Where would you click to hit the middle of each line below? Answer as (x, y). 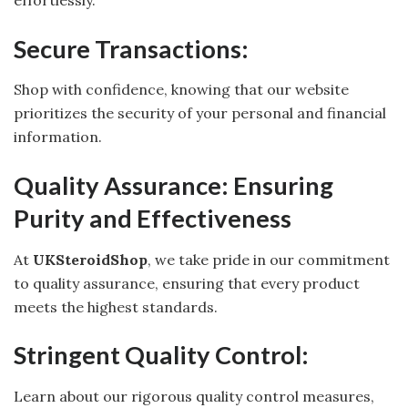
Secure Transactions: (131, 48)
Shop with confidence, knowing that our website (181, 90)
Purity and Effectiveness (153, 218)
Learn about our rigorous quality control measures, (194, 396)
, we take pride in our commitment (269, 259)
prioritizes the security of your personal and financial (200, 113)
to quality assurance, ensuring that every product (187, 283)
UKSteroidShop (90, 259)
